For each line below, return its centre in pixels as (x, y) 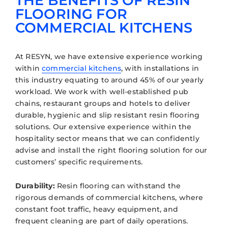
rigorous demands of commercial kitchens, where (109, 197)
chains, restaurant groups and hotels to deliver (103, 103)
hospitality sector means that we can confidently (107, 138)
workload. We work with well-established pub (102, 91)
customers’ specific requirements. (79, 162)
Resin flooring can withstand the (118, 186)
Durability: (35, 186)
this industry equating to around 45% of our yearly (110, 80)
